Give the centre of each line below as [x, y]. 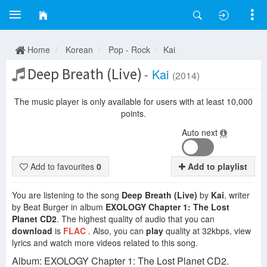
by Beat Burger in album [59, 207]
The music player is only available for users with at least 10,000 [133, 101]
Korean [79, 49]
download [32, 231]
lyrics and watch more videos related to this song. [105, 243]
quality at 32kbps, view [207, 231]
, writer [237, 195]
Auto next [201, 132]
